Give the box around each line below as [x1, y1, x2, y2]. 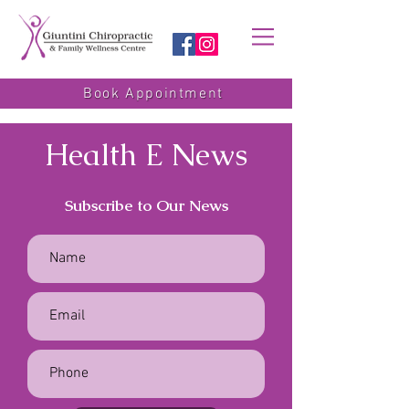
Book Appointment [83, 84, 224, 103]
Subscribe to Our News [64, 195, 228, 215]
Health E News [45, 135, 247, 174]
